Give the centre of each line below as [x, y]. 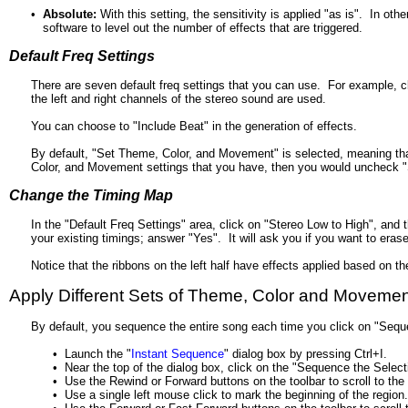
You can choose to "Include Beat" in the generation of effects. [194, 126]
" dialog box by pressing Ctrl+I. [306, 354]
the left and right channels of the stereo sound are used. [178, 99]
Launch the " [98, 354]
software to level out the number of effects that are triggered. [203, 28]
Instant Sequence [178, 354]
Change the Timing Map [91, 195]
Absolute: [70, 14]
